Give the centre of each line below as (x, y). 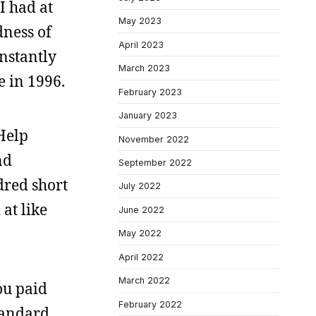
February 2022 (150, 304)
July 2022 (140, 186)
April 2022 (141, 257)
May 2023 (140, 21)
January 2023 (148, 116)
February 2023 (150, 92)
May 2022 (140, 233)
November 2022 (154, 139)
